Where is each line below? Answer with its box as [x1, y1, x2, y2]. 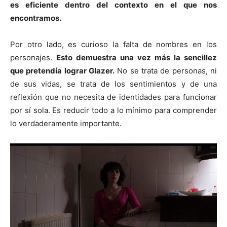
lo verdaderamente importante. [10, 118, 122, 128]
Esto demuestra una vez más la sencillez [56, 52, 217, 62]
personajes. [10, 52, 56, 62]
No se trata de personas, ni [115, 65, 217, 75]
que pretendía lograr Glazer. [10, 65, 115, 75]
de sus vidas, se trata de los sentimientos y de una [10, 79, 217, 89]
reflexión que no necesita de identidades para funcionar [10, 92, 217, 102]
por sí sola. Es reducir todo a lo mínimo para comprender [10, 105, 217, 115]
